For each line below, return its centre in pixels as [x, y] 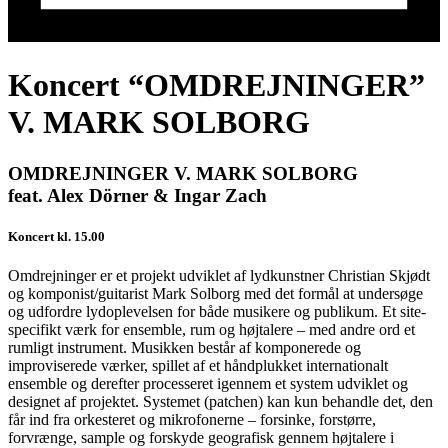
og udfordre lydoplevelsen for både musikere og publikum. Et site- [217, 312]
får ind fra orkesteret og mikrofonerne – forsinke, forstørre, [192, 420]
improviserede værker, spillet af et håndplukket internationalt [198, 366]
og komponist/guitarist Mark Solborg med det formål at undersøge [215, 294]
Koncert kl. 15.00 [56, 236]
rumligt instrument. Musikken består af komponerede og [184, 348]
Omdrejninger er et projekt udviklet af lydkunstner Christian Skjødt [219, 276]
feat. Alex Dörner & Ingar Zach [137, 195]
